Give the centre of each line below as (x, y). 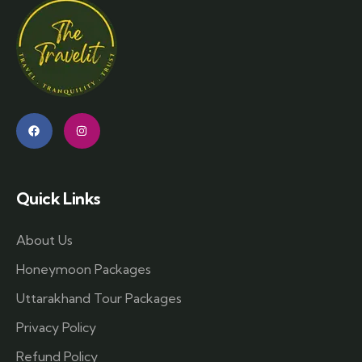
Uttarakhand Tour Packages (99, 299)
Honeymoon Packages (84, 269)
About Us (44, 240)
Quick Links (58, 199)
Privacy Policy (56, 328)
